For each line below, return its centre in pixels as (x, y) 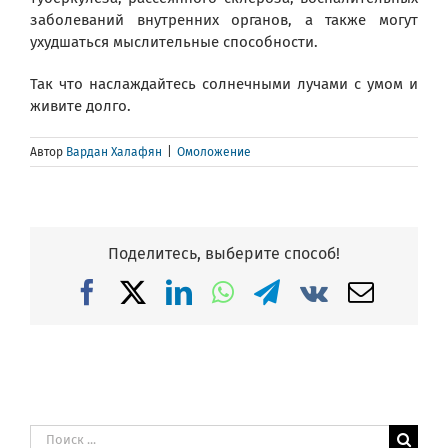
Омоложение (214, 152)
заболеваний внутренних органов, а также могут (224, 20)
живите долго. (80, 106)
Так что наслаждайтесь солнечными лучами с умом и (224, 84)
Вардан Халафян (114, 152)
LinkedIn (239, 291)
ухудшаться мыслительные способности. (174, 42)
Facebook (150, 291)
